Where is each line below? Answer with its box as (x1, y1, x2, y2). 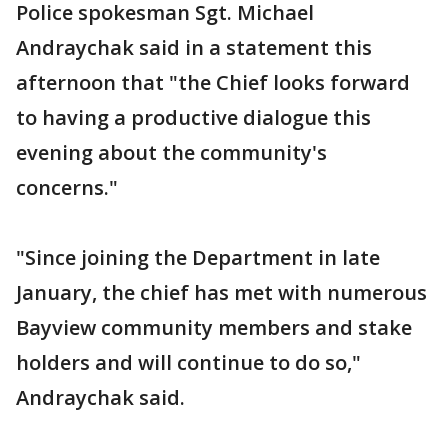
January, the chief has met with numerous (16, 279, 427, 307)
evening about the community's (16, 139, 327, 167)
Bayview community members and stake (16, 314, 412, 342)
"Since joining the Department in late (16, 244, 380, 272)
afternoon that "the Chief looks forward (16, 69, 410, 97)
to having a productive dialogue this (16, 104, 371, 132)
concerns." (16, 174, 118, 202)
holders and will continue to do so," (16, 349, 361, 377)
